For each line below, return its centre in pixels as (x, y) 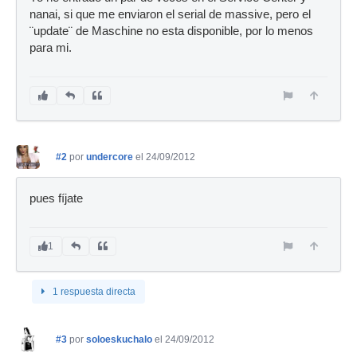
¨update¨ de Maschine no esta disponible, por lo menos (171, 31)
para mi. (51, 48)
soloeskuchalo (119, 339)
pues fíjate (56, 198)
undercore (110, 157)
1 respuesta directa (94, 292)
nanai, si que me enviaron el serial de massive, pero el (170, 14)
